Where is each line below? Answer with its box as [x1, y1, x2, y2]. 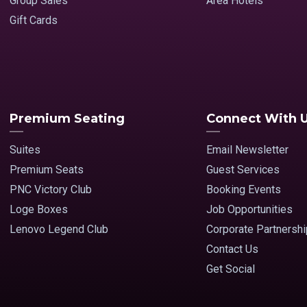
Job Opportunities [206, 203, 293, 217]
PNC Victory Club [10, 183, 92, 197]
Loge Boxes [10, 203, 68, 217]
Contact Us [206, 243, 258, 256]
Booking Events [206, 183, 281, 197]
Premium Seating [10, 111, 125, 127]
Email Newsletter [206, 143, 288, 157]
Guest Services [206, 163, 280, 177]
